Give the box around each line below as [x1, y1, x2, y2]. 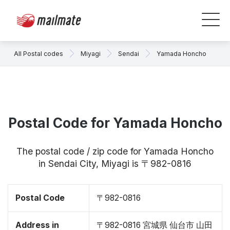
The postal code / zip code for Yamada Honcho [16, 146, 214, 157]
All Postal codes [14, 49, 63, 57]
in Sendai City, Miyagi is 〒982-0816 [39, 158, 191, 169]
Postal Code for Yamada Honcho [8, 115, 222, 131]
